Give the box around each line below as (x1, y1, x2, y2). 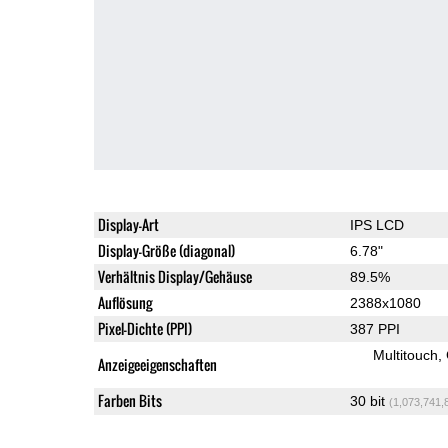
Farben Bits (97, 389, 162, 411)
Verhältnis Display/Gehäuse (97, 265, 252, 287)
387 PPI (349, 320, 400, 337)
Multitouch (372, 346, 438, 363)
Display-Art (97, 213, 159, 235)
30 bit (349, 392, 389, 409)
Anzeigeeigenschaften (97, 353, 217, 375)
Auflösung (97, 291, 152, 313)
